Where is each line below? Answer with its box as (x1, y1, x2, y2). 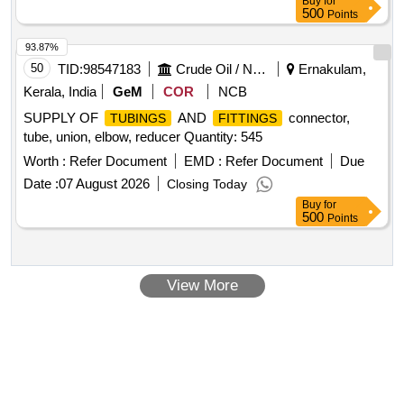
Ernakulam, (295, 61, 366, 78)
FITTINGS (218, 111, 277, 126)
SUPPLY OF (23, 110, 102, 126)
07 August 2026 (59, 176, 150, 192)
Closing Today (167, 177, 247, 192)
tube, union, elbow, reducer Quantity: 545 (23, 129, 262, 145)
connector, (285, 110, 350, 126)
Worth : (23, 153, 66, 170)
